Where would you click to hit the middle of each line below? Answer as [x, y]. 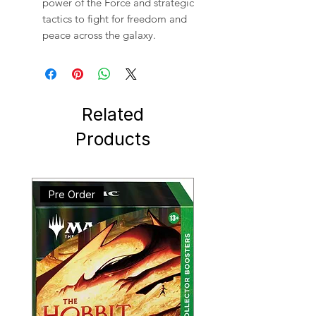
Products [113, 139]
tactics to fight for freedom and [115, 19]
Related [113, 115]
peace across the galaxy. [99, 35]
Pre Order [72, 195]
